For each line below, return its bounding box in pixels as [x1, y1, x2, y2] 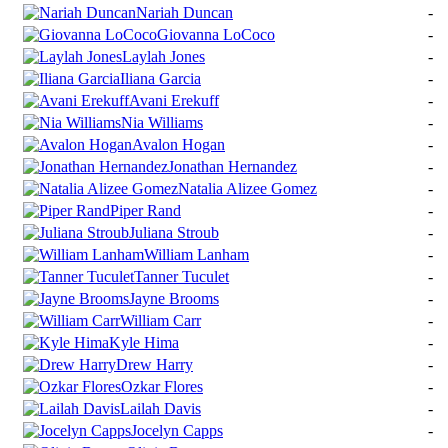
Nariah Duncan [136, 4, 233, 22]
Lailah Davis [120, 400, 201, 418]
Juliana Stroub [129, 224, 219, 242]
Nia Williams [121, 114, 203, 132]
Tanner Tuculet [134, 268, 229, 286]
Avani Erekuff [129, 92, 219, 110]
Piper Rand [110, 202, 181, 220]
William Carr [120, 312, 201, 330]
